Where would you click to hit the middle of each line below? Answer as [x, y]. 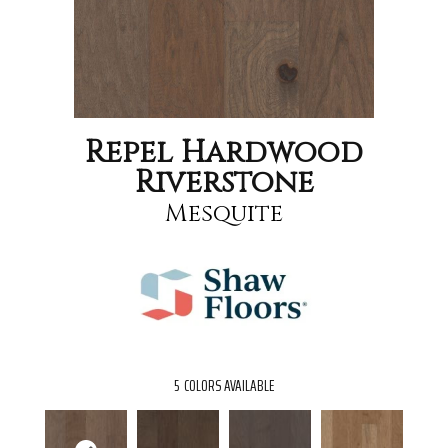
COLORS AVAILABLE [229, 385]
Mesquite [224, 214]
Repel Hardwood [224, 153]
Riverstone [224, 183]
